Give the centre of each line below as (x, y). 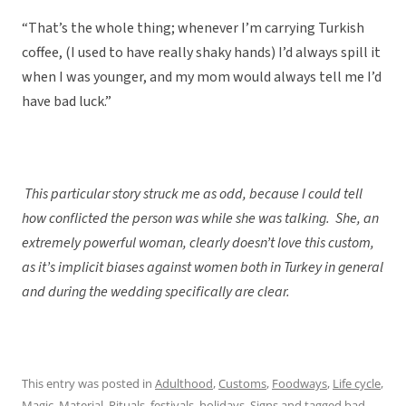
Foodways (300, 384)
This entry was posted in (88, 384)
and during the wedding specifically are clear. (159, 292)
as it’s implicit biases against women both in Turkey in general (203, 268)
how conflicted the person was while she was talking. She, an (200, 219)
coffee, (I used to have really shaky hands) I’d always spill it (201, 53)
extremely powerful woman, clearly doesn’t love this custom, (198, 243)
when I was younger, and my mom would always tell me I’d (202, 77)
